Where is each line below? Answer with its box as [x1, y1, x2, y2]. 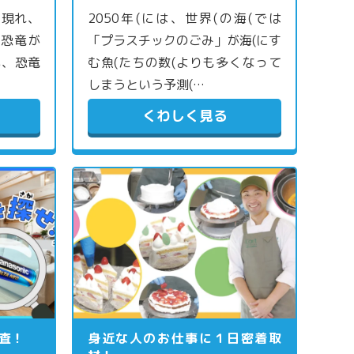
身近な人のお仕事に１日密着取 [88, 330, 281, 348]
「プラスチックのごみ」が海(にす [88, 32, 281, 50]
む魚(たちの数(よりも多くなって [88, 54, 281, 72]
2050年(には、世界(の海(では [88, 9, 281, 28]
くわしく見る [141, 106, 228, 126]
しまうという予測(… [88, 76, 205, 94]
